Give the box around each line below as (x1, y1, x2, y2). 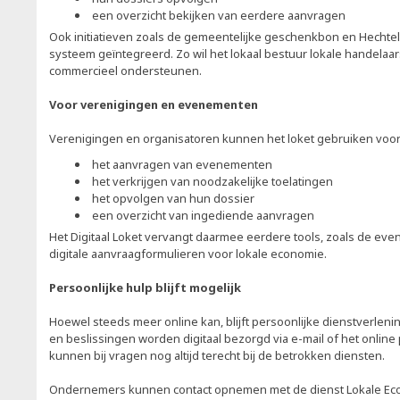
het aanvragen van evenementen (89, 156, 275, 172)
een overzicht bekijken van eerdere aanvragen (89, 7, 346, 23)
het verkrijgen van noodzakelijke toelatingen (89, 173, 336, 189)
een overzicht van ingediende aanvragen (89, 207, 314, 223)
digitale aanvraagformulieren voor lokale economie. (49, 246, 327, 262)
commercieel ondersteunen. (49, 62, 202, 79)
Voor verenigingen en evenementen (49, 96, 258, 112)
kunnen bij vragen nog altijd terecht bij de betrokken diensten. (49, 347, 385, 363)
